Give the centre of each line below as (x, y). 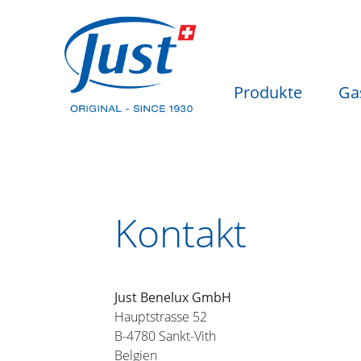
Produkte (268, 92)
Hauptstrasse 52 (161, 317)
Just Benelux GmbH (173, 297)
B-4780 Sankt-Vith (165, 336)
